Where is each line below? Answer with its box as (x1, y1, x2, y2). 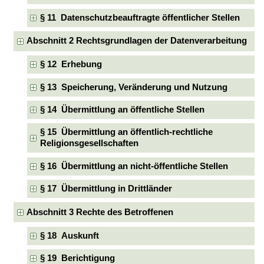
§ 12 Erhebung (39, 60, 102, 70)
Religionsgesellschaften (39, 138, 138, 148)
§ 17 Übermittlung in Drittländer (39, 183, 172, 193)
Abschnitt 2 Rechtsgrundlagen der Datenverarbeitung (27, 36, 247, 46)
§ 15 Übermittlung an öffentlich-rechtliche (39, 127, 213, 137)
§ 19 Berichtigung (39, 253, 115, 263)
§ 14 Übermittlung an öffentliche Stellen (39, 104, 204, 114)
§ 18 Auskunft (39, 230, 99, 240)
